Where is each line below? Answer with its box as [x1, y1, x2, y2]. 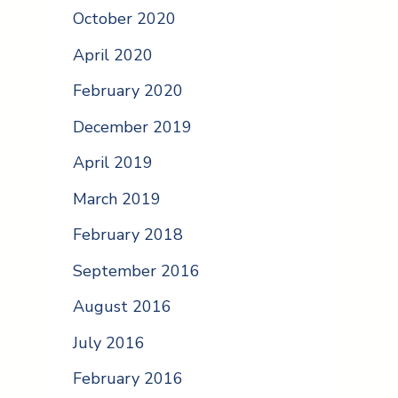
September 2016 [73, 259, 200, 282]
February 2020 [73, 80, 183, 102]
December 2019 [73, 115, 192, 138]
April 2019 [73, 152, 153, 174]
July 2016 [73, 331, 145, 354]
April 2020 [73, 44, 153, 66]
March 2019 [73, 187, 161, 210]
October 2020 [73, 8, 176, 30]
